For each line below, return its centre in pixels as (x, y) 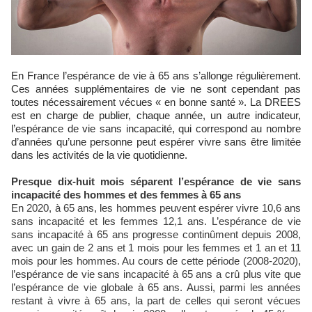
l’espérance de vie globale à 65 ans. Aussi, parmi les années (156, 287)
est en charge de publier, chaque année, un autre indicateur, (156, 115)
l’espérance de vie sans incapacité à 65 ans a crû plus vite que (156, 274)
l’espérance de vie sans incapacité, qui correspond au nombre (156, 128)
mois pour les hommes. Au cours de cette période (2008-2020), (156, 260)
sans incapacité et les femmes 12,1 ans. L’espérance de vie (156, 221)
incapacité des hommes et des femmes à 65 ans (126, 194)
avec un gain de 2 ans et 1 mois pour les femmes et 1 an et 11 (156, 247)
